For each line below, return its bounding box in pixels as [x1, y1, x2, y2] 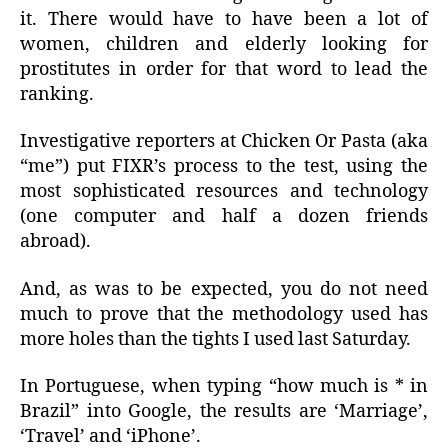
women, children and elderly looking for [20, 32, 428, 56]
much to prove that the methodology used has [20, 302, 428, 326]
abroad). [20, 230, 91, 254]
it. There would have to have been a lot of [20, 7, 428, 31]
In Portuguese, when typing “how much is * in [20, 375, 428, 399]
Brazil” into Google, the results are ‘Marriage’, [20, 400, 428, 424]
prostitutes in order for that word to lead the [20, 57, 428, 81]
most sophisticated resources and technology [20, 180, 428, 204]
